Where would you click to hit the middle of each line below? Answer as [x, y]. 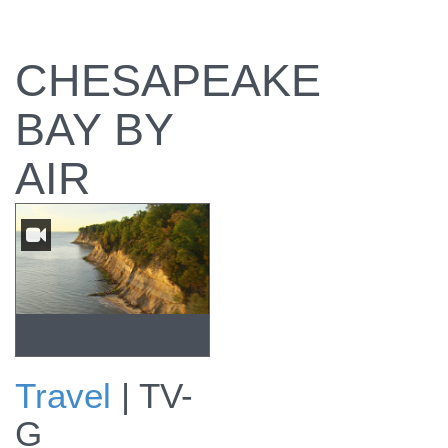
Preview [50, 419]
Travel [63, 395]
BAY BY [94, 129]
